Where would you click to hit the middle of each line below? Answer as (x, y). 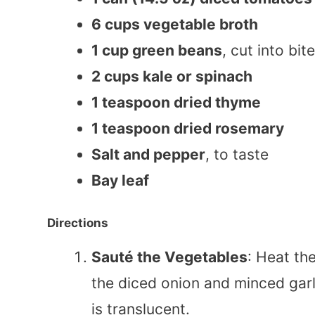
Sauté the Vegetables (169, 257)
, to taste (237, 155)
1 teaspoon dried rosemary (188, 129)
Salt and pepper (148, 155)
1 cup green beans (157, 51)
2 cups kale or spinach (172, 77)
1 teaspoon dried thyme (176, 103)
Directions (78, 223)
